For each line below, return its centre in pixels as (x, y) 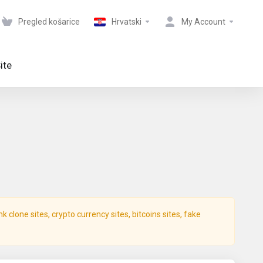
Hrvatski (127, 22)
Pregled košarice (49, 22)
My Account (203, 22)
